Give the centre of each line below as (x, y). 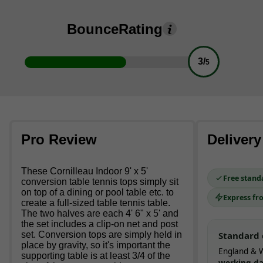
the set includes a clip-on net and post (100, 224)
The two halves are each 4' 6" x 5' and (100, 213)
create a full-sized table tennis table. (96, 203)
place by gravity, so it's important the (96, 245)
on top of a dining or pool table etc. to (97, 192)
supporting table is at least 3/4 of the (96, 255)
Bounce (93, 29)
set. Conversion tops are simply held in (102, 234)
